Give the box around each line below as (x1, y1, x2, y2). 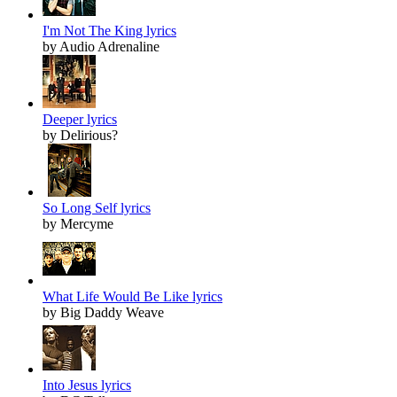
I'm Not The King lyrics (43, 23, 176, 39)
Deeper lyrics (43, 112, 117, 128)
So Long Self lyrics (43, 200, 151, 216)
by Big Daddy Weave (43, 305, 164, 321)
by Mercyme (43, 216, 113, 232)
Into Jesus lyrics (43, 378, 131, 393)
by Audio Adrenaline (43, 39, 160, 55)
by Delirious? (43, 128, 118, 144)
